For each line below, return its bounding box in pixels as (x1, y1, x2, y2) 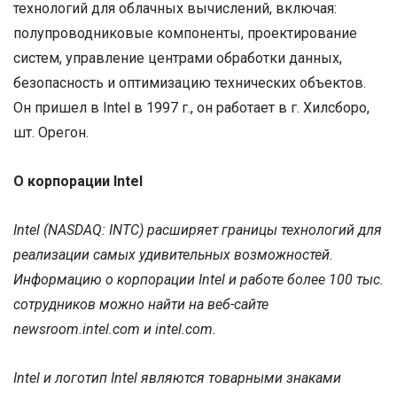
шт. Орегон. (13, 123, 89, 141)
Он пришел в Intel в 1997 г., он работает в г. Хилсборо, (13, 98, 370, 116)
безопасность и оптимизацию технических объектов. (13, 74, 366, 91)
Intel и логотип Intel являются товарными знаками (13, 370, 341, 387)
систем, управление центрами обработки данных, (13, 49, 342, 66)
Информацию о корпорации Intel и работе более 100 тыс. (13, 271, 384, 289)
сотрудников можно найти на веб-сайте (13, 296, 269, 314)
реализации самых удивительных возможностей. (13, 246, 333, 264)
